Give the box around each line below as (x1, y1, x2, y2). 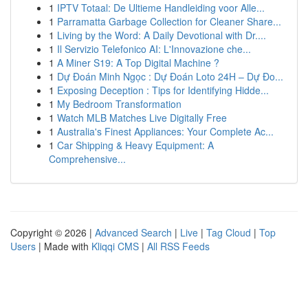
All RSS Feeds (147, 239, 210, 253)
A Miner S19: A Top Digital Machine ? (57, 56, 219, 69)
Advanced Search (95, 225, 172, 239)
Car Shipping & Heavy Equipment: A (57, 138, 214, 152)
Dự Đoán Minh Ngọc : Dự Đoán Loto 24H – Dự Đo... (57, 69, 283, 83)
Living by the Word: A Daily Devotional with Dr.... (57, 28, 266, 42)
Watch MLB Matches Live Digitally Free (57, 111, 227, 124)
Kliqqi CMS (91, 239, 139, 253)
